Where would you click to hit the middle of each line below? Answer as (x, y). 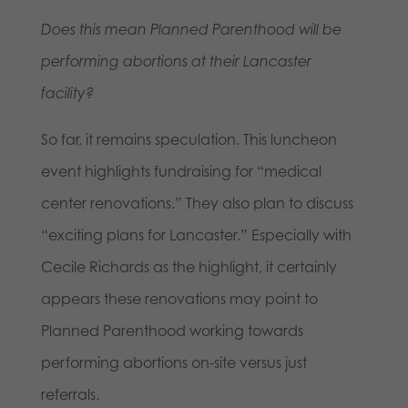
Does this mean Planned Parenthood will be (191, 30)
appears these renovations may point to (179, 299)
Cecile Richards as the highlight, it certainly (189, 267)
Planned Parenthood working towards (172, 331)
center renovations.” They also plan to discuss (197, 204)
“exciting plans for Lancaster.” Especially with (196, 235)
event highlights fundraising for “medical (181, 172)
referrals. (70, 395)
